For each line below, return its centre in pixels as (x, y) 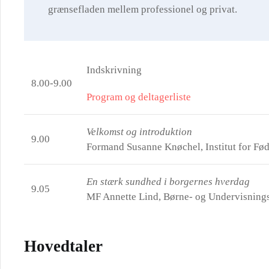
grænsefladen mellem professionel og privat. (143, 9)
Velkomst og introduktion (139, 132)
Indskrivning (114, 70)
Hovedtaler (63, 246)
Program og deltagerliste (139, 97)
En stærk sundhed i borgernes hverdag (168, 182)
